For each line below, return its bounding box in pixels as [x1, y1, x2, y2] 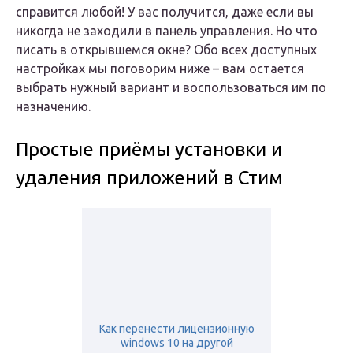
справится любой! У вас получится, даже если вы [16, 5, 314, 20]
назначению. [16, 99, 91, 114]
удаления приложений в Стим [16, 167, 283, 189]
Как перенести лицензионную [98, 322, 255, 336]
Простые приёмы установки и [16, 139, 282, 161]
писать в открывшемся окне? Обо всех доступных [16, 43, 317, 58]
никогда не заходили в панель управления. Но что [16, 24, 318, 39]
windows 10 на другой [120, 336, 233, 350]
